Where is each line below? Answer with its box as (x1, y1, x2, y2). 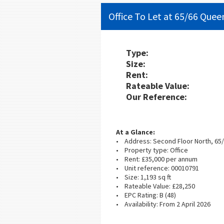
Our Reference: (126, 90, 187, 102)
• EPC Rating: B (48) (116, 190, 176, 199)
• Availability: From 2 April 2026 (116, 199, 210, 208)
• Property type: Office (116, 145, 188, 154)
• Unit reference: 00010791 (116, 163, 199, 172)
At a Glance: (116, 127, 155, 136)
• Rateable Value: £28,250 (116, 181, 195, 190)
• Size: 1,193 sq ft (116, 172, 171, 181)
